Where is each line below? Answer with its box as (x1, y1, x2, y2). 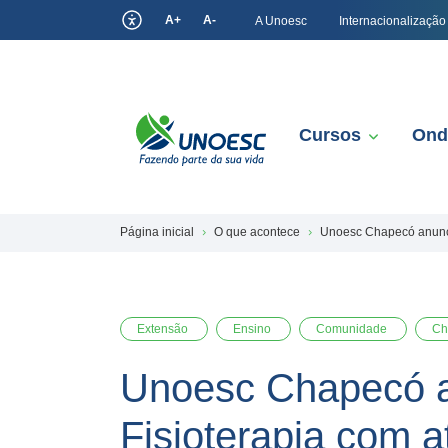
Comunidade (316, 322, 390, 336)
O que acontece (214, 225, 300, 239)
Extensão (137, 322, 191, 336)
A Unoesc (255, 13, 307, 28)
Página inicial (120, 225, 194, 239)
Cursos (299, 125, 361, 145)
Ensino (233, 322, 274, 336)
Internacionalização (339, 13, 446, 28)
